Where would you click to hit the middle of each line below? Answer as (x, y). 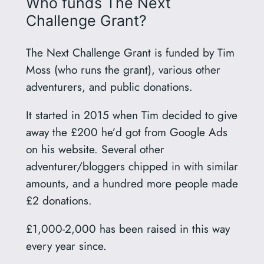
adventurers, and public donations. (109, 86)
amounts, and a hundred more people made (132, 184)
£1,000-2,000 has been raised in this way (128, 229)
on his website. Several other (95, 149)
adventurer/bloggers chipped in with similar (132, 166)
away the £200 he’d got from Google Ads (126, 132)
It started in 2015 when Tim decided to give (131, 115)
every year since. (66, 246)
